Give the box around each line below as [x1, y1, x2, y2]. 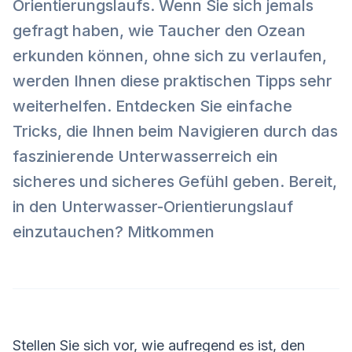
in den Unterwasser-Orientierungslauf [13, 197, 293, 217]
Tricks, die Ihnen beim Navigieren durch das [13, 122, 338, 141]
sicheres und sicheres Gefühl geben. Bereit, [13, 172, 337, 192]
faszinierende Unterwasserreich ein [13, 147, 278, 167]
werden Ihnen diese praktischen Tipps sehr [13, 71, 332, 91]
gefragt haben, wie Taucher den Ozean [13, 21, 306, 41]
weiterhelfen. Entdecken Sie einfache [13, 97, 292, 116]
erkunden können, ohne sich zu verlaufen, [13, 46, 327, 66]
